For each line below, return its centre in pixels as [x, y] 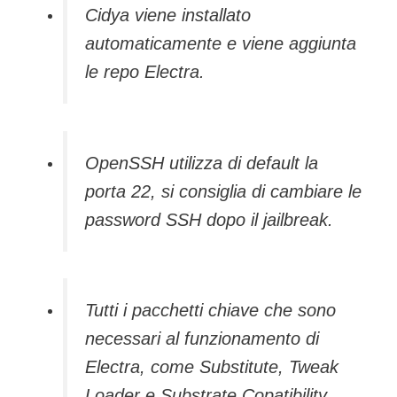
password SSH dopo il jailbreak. [209, 219]
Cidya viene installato [168, 16]
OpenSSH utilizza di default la [202, 163]
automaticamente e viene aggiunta [221, 44]
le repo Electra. [145, 72]
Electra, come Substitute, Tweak [212, 367]
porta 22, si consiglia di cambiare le [223, 191]
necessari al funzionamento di [202, 339]
